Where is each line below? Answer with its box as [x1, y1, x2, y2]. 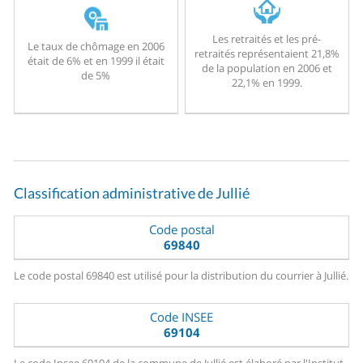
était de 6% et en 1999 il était [27, 53, 164, 68]
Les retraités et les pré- [212, 32, 322, 47]
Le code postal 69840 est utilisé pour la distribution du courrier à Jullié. [14, 268, 349, 284]
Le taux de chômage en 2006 [27, 38, 164, 53]
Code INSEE [150, 309, 213, 326]
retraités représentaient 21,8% [194, 46, 340, 62]
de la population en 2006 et [201, 61, 332, 76]
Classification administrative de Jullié [14, 184, 250, 203]
